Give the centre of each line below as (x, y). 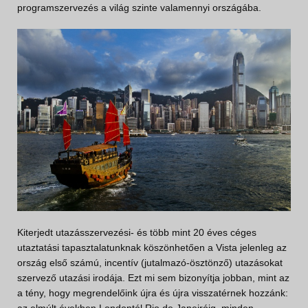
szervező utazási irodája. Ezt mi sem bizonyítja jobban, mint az (153, 278)
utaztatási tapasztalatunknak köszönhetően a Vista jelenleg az (152, 248)
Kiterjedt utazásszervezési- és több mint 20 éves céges (137, 233)
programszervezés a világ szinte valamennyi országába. (139, 8)
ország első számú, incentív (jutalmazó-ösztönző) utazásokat (150, 263)
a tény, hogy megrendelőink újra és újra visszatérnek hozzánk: (153, 293)
